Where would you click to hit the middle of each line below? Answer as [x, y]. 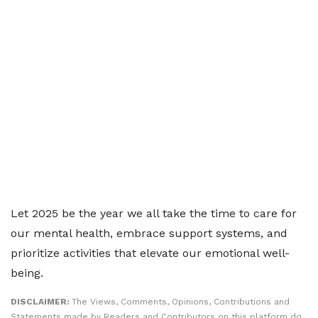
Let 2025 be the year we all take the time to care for [154, 214]
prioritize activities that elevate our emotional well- [150, 253]
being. [27, 273]
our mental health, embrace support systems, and [149, 234]
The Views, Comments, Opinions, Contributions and [181, 302]
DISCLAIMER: [41, 302]
